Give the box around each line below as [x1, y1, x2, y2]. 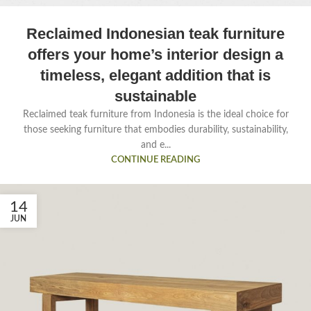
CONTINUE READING [111, 155, 200, 165]
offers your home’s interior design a [28, 46, 283, 64]
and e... [140, 140, 171, 151]
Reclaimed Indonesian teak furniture [26, 25, 285, 43]
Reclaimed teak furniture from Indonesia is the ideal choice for [22, 110, 289, 120]
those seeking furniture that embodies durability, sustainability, [23, 125, 288, 135]
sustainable [115, 87, 196, 106]
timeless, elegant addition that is [40, 67, 271, 85]
